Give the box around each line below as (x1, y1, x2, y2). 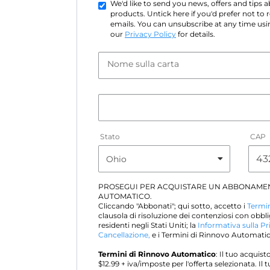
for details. (176, 30, 215, 39)
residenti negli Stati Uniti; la (98, 221, 198, 230)
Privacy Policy (125, 30, 176, 39)
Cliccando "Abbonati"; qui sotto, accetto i (98, 202, 247, 210)
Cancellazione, (98, 231, 150, 239)
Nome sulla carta (107, 58, 179, 69)
